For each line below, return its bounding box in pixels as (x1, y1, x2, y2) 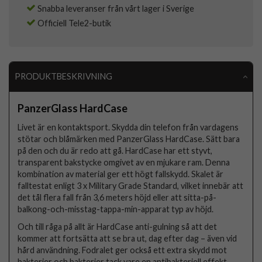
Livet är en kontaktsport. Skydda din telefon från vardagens (18, 122, 239, 132)
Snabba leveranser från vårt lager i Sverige (36, 4, 194, 14)
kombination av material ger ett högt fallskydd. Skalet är (18, 168, 224, 179)
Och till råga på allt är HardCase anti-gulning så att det (18, 221, 218, 232)
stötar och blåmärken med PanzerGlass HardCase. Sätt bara (18, 133, 240, 144)
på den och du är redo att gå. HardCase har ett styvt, (18, 145, 213, 156)
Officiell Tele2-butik (36, 18, 111, 29)
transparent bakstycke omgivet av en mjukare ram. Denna (18, 157, 230, 167)
